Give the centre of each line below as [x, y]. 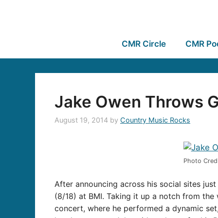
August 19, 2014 [81, 120]
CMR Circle [144, 44]
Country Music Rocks [155, 120]
